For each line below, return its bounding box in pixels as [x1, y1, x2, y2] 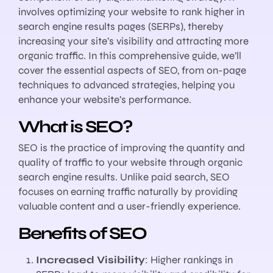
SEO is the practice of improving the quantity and [18, 141, 245, 155]
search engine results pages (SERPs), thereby [18, 19, 224, 33]
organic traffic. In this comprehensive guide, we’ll [18, 49, 241, 62]
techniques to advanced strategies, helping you [18, 78, 235, 91]
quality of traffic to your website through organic [18, 156, 243, 169]
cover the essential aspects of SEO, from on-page [18, 63, 246, 77]
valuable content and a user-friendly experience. [18, 200, 241, 213]
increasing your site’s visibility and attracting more [18, 34, 249, 48]
